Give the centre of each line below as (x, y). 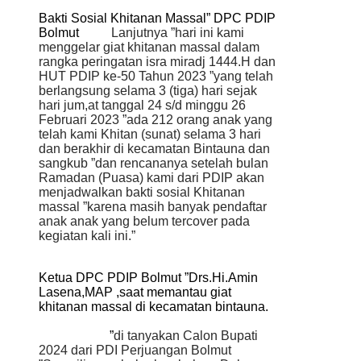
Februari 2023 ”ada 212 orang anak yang (156, 119)
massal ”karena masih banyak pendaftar (153, 206)
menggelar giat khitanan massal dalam (149, 47)
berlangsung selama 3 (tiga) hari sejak (148, 90)
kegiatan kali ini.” (87, 235)
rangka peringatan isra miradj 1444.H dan (157, 61)
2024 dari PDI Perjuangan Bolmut (135, 350)
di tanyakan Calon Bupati (186, 335)
